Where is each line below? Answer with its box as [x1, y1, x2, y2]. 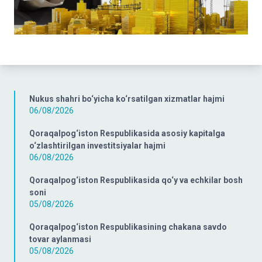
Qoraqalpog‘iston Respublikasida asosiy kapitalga [29, 128, 225, 138]
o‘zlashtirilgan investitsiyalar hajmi [29, 140, 166, 150]
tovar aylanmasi [29, 234, 91, 244]
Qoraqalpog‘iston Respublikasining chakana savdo [29, 222, 227, 232]
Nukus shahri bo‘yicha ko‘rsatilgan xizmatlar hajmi [29, 94, 225, 104]
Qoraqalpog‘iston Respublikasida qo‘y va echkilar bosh [29, 175, 243, 185]
